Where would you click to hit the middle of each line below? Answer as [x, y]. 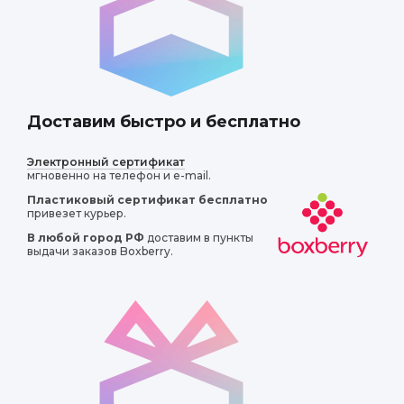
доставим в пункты [199, 238]
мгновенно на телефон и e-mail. [119, 175]
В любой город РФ [86, 238]
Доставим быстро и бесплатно [164, 122]
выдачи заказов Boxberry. [100, 251]
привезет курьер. [77, 213]
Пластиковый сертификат [111, 200]
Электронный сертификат [106, 162]
